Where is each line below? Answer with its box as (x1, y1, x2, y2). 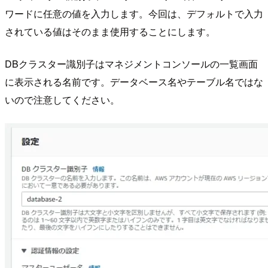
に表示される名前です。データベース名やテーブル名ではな (5, 75, 263, 89)
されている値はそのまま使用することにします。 (5, 25, 215, 39)
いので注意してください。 (5, 93, 120, 107)
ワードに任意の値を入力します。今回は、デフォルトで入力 (5, 7, 263, 21)
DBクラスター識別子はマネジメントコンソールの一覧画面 (5, 57, 258, 71)
